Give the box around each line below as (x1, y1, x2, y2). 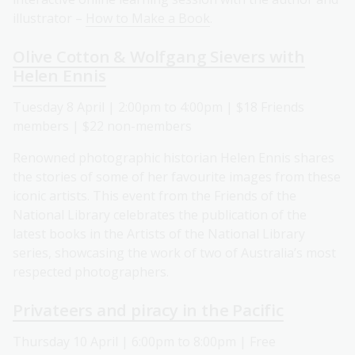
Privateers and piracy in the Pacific (13, 298, 284, 321)
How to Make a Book (86, 9, 210, 27)
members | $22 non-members (13, 116, 192, 135)
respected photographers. (13, 262, 169, 281)
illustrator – (13, 9, 86, 27)
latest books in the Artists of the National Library (13, 224, 305, 242)
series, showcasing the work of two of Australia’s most (13, 243, 336, 261)
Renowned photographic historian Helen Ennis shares (13, 148, 334, 166)
